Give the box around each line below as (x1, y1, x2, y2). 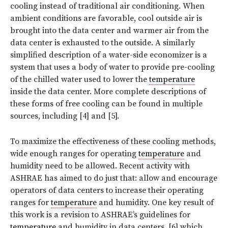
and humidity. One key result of (97, 197, 214, 208)
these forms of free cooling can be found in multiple (10, 98, 203, 109)
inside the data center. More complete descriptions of (10, 86, 206, 97)
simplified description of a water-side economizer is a (10, 49, 207, 60)
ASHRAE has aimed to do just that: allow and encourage (10, 173, 217, 183)
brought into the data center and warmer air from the (10, 25, 209, 36)
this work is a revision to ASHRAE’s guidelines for (10, 209, 190, 220)
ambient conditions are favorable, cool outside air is (10, 13, 202, 23)
